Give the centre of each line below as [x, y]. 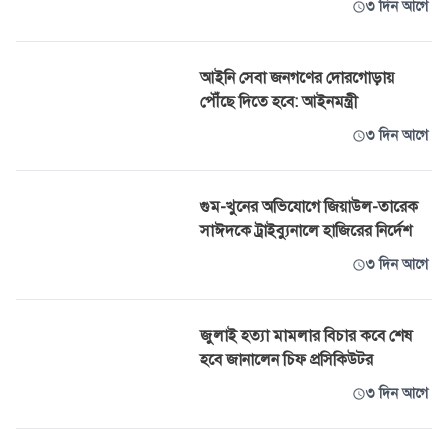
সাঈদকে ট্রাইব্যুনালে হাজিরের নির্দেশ [306, 231]
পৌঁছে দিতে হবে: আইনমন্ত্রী [279, 102]
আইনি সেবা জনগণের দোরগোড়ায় [297, 78]
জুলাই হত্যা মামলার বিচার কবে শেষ [306, 336]
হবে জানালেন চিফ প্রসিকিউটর [286, 360]
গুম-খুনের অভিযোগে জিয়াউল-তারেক [309, 207]
